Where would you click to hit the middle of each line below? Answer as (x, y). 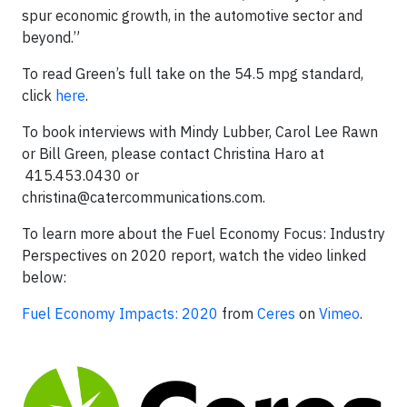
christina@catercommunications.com (142, 197)
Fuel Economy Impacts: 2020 (120, 313)
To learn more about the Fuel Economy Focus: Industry (203, 233)
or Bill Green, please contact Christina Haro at (173, 153)
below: (44, 277)
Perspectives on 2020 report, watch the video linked (194, 255)
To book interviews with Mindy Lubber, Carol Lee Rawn (200, 131)
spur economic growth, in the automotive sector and (192, 15)
